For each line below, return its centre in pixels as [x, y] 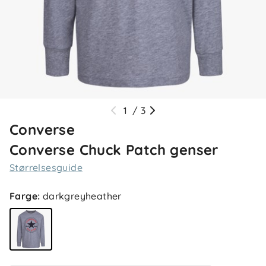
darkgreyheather [82, 196]
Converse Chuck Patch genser [114, 150]
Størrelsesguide [46, 167]
